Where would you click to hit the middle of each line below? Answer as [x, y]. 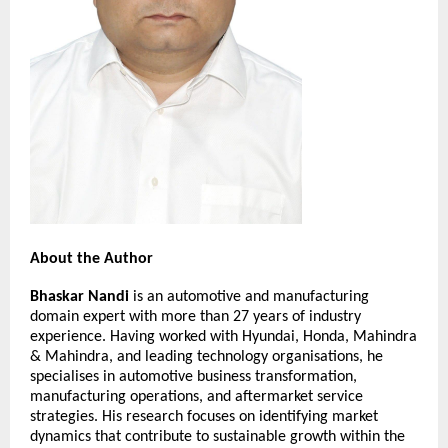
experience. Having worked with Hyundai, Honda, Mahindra [223, 337]
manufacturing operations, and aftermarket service [196, 397]
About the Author [91, 258]
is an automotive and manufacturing [249, 297]
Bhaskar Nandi [79, 297]
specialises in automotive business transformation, [193, 377]
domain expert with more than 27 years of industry [195, 317]
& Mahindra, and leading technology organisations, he [206, 357]
